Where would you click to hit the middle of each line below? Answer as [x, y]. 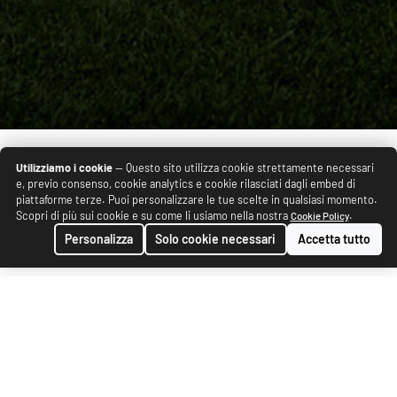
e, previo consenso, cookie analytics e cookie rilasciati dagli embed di [185, 183]
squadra [134, 222]
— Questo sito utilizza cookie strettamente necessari [243, 167]
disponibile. [145, 243]
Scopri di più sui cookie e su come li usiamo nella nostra [153, 215]
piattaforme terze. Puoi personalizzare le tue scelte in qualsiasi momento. [196, 199]
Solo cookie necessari [215, 239]
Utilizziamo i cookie [64, 167]
